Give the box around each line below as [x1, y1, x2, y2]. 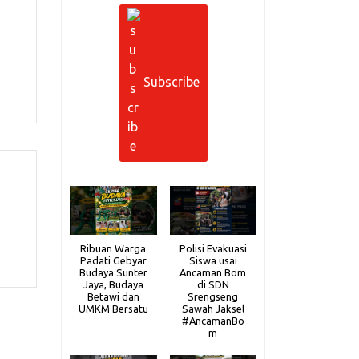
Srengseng [188, 290, 239, 302]
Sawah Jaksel [181, 302, 244, 314]
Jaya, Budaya [83, 278, 143, 290]
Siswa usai [188, 254, 237, 266]
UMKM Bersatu [78, 302, 148, 314]
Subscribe [143, 74, 200, 89]
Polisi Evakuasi [179, 242, 247, 254]
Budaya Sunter [79, 266, 147, 278]
